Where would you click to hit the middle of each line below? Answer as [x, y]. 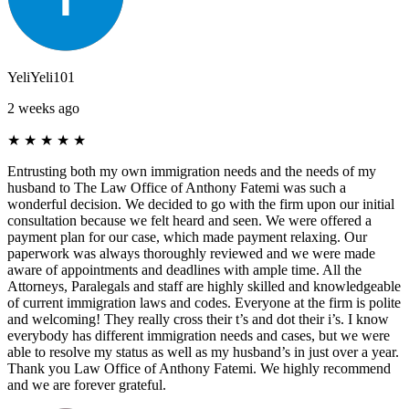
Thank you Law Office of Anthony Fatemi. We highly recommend [199, 368]
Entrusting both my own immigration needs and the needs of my [192, 171]
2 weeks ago [43, 108]
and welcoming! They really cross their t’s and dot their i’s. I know [198, 319]
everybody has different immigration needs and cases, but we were [199, 335]
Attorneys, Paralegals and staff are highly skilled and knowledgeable [204, 286]
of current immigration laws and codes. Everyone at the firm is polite [204, 302]
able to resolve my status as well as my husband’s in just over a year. [203, 351]
